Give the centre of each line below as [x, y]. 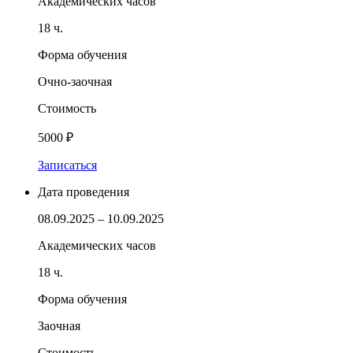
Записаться [67, 165]
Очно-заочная [75, 81]
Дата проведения [84, 191]
